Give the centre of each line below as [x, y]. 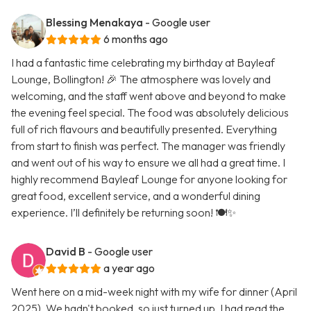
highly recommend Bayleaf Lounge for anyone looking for [149, 179]
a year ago [129, 268]
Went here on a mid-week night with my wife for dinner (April [154, 292]
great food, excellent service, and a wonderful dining [136, 196]
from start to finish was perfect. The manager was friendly [148, 146]
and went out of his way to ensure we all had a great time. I [148, 163]
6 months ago [136, 39]
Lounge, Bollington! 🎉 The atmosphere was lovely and [141, 79]
